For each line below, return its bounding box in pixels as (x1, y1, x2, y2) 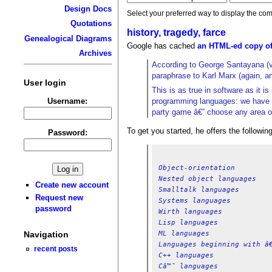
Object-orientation (158, 163, 235, 171)
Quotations (70, 19, 112, 29)
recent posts (34, 245, 78, 253)
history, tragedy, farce (127, 27, 226, 38)
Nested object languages (158, 174, 256, 182)
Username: (47, 96, 88, 106)
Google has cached (127, 41, 198, 50)
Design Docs (64, 4, 112, 13)
